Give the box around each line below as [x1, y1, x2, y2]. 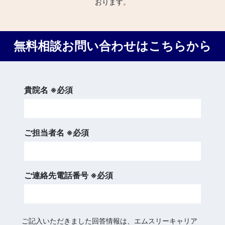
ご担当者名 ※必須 [24, 127, 89, 138]
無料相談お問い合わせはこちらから [14, 38, 211, 53]
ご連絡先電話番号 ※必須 [24, 170, 113, 180]
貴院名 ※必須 [24, 84, 73, 95]
